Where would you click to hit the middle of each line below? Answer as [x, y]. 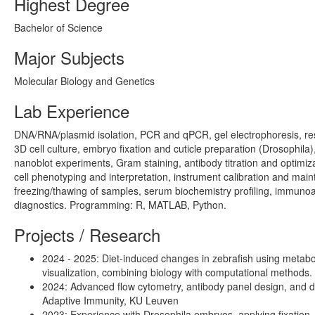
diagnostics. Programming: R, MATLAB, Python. [120, 205]
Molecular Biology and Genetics [84, 81]
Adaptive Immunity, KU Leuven [110, 301]
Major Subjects [69, 58]
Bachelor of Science [58, 28]
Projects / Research [87, 235]
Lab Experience [72, 111]
